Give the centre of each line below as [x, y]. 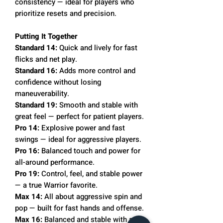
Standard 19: [36, 105]
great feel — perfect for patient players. [79, 116]
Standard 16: [36, 70]
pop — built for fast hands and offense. [79, 208]
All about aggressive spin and [92, 196]
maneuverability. [42, 93]
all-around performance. [55, 162]
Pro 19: [27, 173]
